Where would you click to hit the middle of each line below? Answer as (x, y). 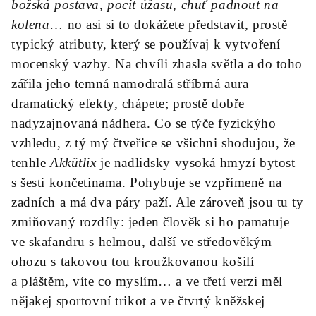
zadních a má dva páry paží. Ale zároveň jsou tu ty (158, 202)
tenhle (31, 163)
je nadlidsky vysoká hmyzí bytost (196, 163)
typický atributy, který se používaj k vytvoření (146, 44)
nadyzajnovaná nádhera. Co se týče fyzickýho (144, 123)
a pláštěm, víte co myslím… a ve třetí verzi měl (147, 281)
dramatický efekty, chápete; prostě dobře (128, 103)
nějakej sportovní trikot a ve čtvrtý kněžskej (138, 301)
